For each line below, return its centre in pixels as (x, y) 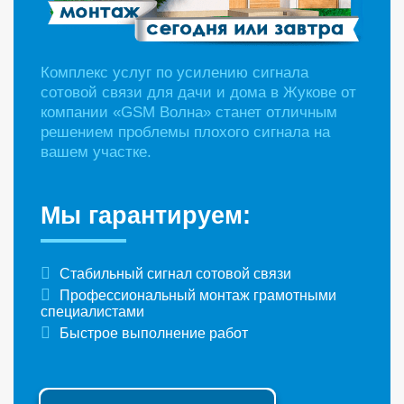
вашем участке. (96, 152)
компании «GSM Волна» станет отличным (189, 113)
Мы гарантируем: (146, 216)
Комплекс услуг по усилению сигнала (174, 73)
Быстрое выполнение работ (154, 334)
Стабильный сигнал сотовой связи (175, 274)
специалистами (92, 312)
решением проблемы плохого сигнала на (185, 133)
